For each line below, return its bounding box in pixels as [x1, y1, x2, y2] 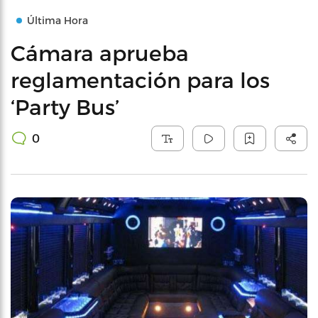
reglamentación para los [11, 67, 270, 92]
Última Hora [27, 14, 88, 26]
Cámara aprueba [11, 40, 189, 65]
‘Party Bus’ [11, 94, 119, 119]
